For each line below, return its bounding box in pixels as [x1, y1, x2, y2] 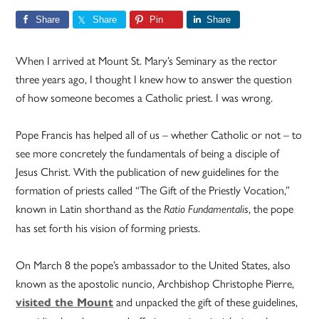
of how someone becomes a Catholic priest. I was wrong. [16, 89, 273, 106]
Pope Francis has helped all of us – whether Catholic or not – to [16, 126, 303, 143]
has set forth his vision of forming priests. [16, 219, 201, 236]
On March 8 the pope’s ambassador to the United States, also [16, 256, 291, 273]
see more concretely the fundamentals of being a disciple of [16, 145, 280, 162]
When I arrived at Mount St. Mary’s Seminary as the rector [16, 52, 278, 69]
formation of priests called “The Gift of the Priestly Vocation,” [16, 182, 291, 199]
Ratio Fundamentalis [164, 202, 249, 216]
